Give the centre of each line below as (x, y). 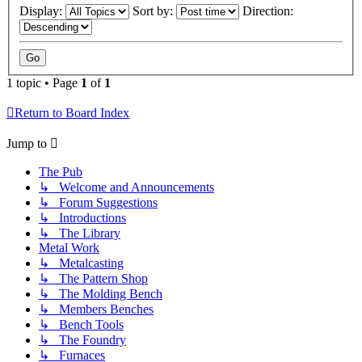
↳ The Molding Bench (101, 294)
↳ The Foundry (82, 340)
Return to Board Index (72, 113)
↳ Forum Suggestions (98, 203)
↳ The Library (80, 234)
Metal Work (69, 248)
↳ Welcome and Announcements (126, 187)
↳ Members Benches (96, 309)
